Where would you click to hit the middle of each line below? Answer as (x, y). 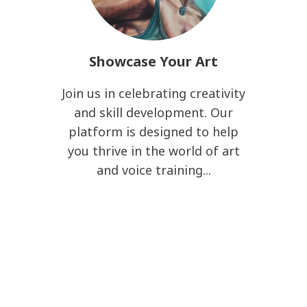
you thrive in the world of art (153, 151)
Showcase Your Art (153, 61)
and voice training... (153, 170)
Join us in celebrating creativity (153, 93)
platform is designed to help (153, 132)
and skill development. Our (153, 112)
